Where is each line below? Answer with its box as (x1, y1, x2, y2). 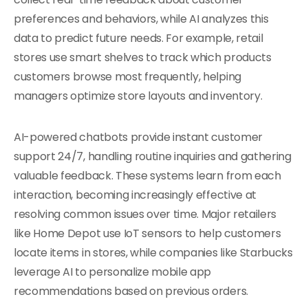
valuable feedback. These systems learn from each (14, 168, 281, 184)
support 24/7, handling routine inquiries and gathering (14, 148, 291, 164)
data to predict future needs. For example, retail (14, 30, 263, 46)
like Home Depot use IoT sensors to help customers (14, 225, 281, 241)
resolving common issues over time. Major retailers (14, 206, 276, 222)
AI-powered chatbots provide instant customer (14, 129, 263, 145)
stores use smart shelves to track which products (14, 49, 272, 65)
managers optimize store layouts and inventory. (14, 88, 263, 104)
